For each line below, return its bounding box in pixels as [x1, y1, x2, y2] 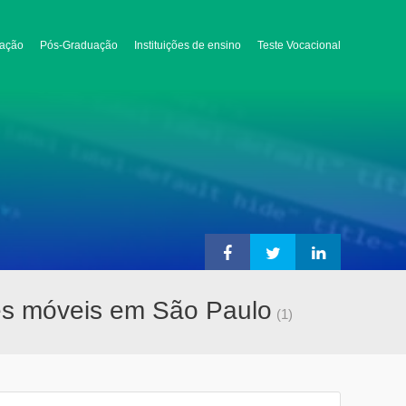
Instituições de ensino [134, 39, 241, 52]
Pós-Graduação [40, 39, 118, 52]
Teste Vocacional [257, 39, 341, 52]
